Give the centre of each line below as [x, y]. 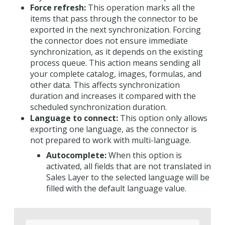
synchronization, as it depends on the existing [117, 52]
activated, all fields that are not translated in [129, 166]
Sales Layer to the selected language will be [128, 177]
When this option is [144, 155]
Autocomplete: [76, 155]
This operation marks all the [140, 8]
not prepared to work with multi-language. [110, 140]
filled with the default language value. [116, 188]
